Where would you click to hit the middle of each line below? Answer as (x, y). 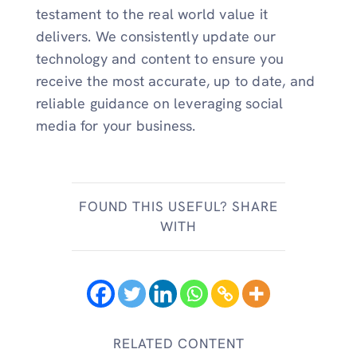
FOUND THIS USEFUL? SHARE (178, 206)
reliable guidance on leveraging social (159, 104)
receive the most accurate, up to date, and (175, 81)
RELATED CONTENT (178, 343)
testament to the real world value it (151, 14)
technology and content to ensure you (159, 59)
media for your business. (116, 126)
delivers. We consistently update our (155, 37)
